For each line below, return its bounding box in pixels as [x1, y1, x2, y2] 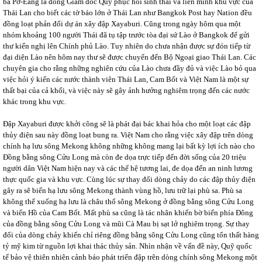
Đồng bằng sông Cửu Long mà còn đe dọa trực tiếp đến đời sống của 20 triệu [3, 153, 246, 161]
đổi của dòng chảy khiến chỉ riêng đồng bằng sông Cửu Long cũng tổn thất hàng [3, 230, 259, 239]
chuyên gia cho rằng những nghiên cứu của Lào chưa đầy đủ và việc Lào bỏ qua [3, 64, 256, 73]
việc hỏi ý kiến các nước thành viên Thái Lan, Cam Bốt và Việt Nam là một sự [3, 75, 249, 84]
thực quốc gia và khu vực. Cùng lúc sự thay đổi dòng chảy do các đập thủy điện [3, 175, 256, 184]
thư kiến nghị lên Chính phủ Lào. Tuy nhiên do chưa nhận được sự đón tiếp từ [3, 42, 250, 50]
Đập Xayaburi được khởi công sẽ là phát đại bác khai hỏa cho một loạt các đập [3, 119, 251, 128]
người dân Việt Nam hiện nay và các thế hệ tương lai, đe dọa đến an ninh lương [3, 164, 253, 173]
